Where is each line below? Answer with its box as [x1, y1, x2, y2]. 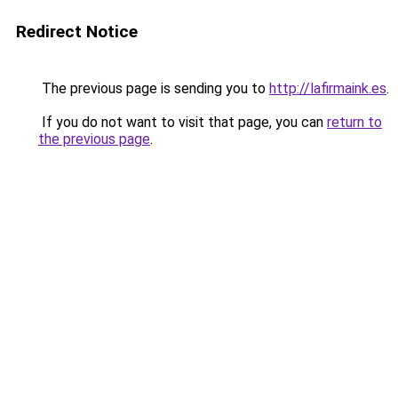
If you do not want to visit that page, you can [38, 114, 327, 131]
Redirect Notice [16, 21, 138, 42]
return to [327, 114, 382, 131]
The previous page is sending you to [38, 80, 269, 97]
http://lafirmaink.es [269, 80, 386, 97]
